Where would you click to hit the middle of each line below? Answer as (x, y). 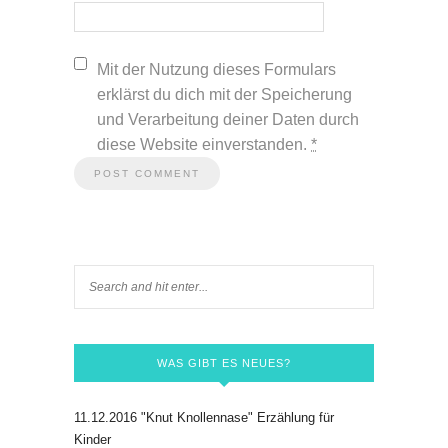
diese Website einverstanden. (204, 145)
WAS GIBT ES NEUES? (224, 363)
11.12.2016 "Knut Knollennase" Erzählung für (204, 418)
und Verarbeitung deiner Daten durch (228, 120)
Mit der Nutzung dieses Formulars (216, 70)
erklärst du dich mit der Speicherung (224, 95)
